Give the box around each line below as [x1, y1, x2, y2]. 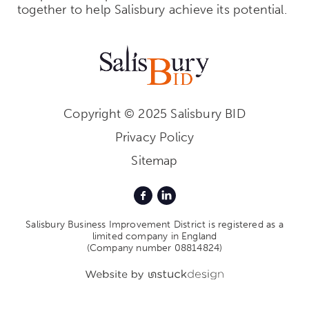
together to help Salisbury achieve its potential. [17, 1, 287, 17]
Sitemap [131, 153, 178, 169]
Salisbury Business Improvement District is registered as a [26, 219, 283, 231]
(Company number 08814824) [86, 242, 223, 255]
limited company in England [92, 230, 217, 243]
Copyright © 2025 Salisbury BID [63, 106, 246, 122]
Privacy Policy [114, 130, 195, 146]
